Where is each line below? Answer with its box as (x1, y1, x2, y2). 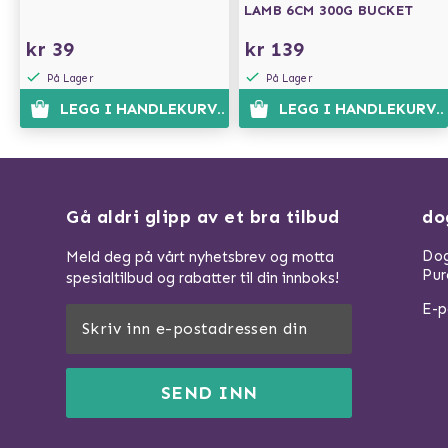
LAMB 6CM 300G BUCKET (244, 2, 413, 19)
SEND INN (160, 382, 258, 404)
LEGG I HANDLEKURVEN (59, 100, 237, 118)
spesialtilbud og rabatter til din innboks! (66, 269, 339, 287)
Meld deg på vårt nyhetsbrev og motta (66, 248, 334, 266)
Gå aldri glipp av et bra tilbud (66, 206, 340, 228)
